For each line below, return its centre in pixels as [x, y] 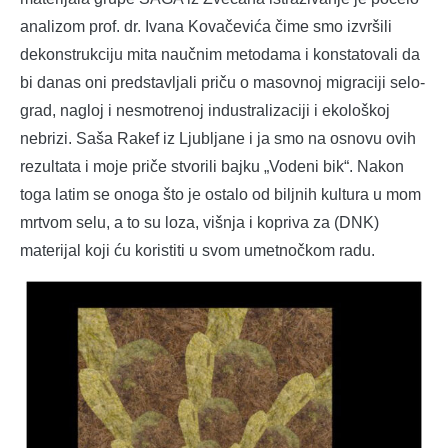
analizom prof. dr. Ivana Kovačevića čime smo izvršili [206, 27]
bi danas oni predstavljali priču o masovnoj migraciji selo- [222, 83]
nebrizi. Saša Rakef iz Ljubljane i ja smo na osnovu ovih [218, 139]
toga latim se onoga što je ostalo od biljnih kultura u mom [220, 195]
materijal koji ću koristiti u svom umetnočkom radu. [197, 251]
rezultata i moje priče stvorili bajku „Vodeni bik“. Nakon [212, 167]
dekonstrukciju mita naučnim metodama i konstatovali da [220, 55]
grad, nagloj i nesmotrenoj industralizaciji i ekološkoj [205, 111]
